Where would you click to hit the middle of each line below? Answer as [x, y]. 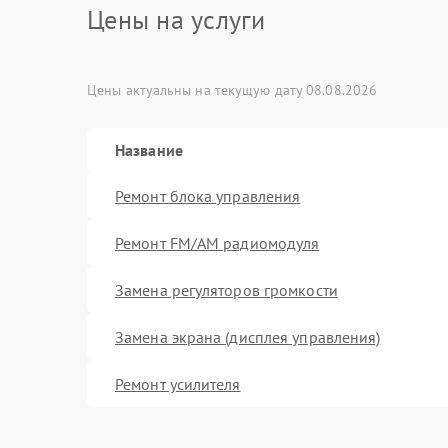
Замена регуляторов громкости [226, 289]
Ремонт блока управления [208, 195]
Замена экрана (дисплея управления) [248, 336]
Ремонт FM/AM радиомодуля [217, 242]
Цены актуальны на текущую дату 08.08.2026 [232, 90]
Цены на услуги [176, 19]
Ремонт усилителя [178, 383]
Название [149, 150]
